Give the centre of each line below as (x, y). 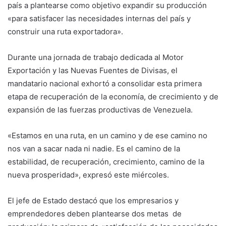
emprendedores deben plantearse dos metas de (95, 214)
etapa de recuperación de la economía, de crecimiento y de (113, 97)
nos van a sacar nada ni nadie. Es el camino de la (94, 149)
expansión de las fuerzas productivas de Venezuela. (100, 110)
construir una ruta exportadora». (65, 32)
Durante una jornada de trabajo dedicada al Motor (96, 58)
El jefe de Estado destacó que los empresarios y (93, 201)
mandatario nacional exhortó (60, 84)
